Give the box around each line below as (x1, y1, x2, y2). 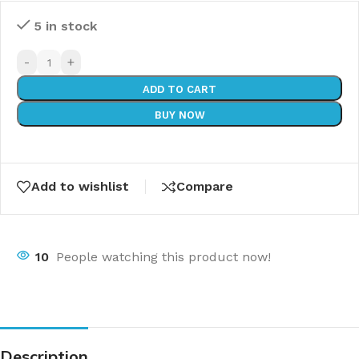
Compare (176, 179, 233, 194)
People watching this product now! (56, 248, 271, 264)
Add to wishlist (31, 179, 129, 194)
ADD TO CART (143, 83, 216, 95)
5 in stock (33, 18, 97, 34)
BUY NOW (154, 109, 205, 121)
